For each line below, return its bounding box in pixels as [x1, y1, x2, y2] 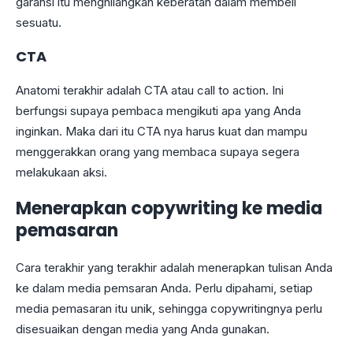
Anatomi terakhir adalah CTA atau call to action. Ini [16, 82, 284, 98]
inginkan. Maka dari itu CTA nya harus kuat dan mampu [16, 123, 307, 139]
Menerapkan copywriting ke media [16, 195, 322, 221]
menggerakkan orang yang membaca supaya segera [16, 143, 299, 159]
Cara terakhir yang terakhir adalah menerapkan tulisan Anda [16, 259, 333, 275]
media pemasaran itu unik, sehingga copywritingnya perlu [16, 300, 322, 316]
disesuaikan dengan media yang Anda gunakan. [16, 321, 273, 336]
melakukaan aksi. [16, 164, 110, 180]
